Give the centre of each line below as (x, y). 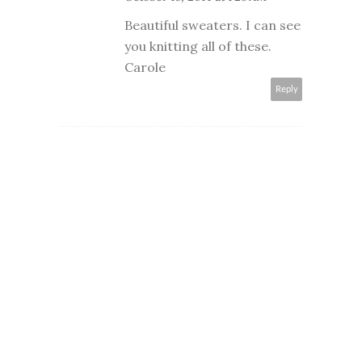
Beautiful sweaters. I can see (213, 25)
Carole (145, 67)
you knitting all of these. (198, 46)
